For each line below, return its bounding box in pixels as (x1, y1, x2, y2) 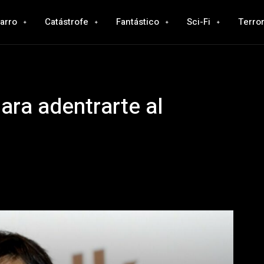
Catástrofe (45, 15, 89, 28)
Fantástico (116, 15, 160, 28)
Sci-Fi (187, 15, 211, 28)
